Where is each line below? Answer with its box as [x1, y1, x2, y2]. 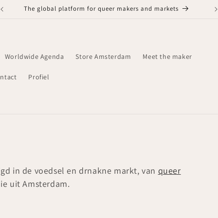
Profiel [28, 72, 50, 81]
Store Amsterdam [75, 52, 131, 61]
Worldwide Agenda [4, 52, 64, 61]
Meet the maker [143, 52, 192, 61]
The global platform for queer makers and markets [24, 4, 179, 13]
